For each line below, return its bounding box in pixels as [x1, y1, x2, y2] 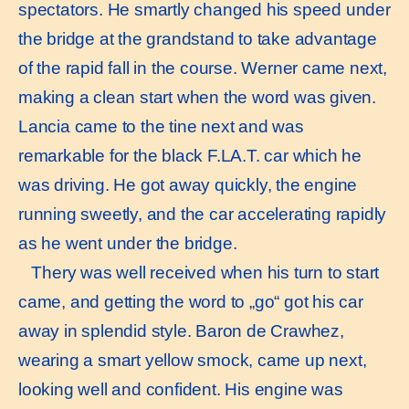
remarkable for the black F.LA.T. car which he [18, 145, 362, 165]
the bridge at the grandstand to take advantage [18, 28, 377, 48]
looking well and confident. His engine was [18, 379, 343, 399]
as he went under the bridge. [18, 233, 237, 253]
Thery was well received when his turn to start [18, 262, 380, 282]
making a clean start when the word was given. [18, 87, 376, 107]
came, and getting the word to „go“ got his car [18, 291, 363, 311]
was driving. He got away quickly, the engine [18, 174, 358, 194]
